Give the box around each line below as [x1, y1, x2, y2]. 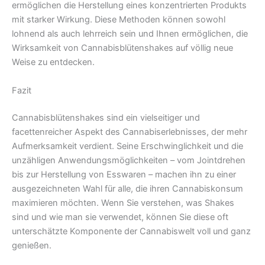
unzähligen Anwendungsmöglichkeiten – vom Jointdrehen [12, 154, 245, 166]
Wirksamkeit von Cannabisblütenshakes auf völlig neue [12, 43, 233, 54]
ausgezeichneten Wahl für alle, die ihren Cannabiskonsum [12, 183, 243, 194]
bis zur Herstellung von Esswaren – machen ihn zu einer [12, 169, 236, 180]
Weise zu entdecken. [12, 57, 95, 68]
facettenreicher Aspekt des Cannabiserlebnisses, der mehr [12, 126, 247, 137]
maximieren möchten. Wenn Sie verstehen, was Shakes [12, 197, 234, 208]
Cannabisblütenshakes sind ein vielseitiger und [12, 112, 200, 123]
